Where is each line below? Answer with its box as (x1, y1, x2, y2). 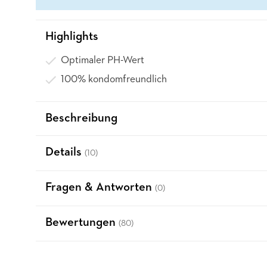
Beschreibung (45, 113, 117, 125)
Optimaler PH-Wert (61, 55, 144, 66)
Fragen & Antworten (45, 182, 155, 194)
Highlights (45, 31, 98, 43)
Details (45, 147, 85, 159)
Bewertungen (45, 217, 119, 229)
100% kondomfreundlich (61, 74, 167, 85)
